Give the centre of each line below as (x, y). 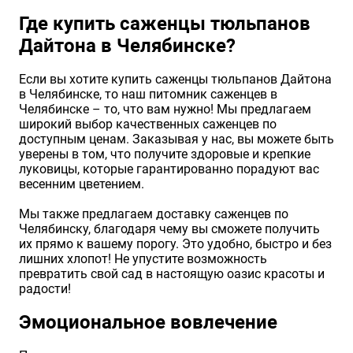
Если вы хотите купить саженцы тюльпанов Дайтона (175, 80)
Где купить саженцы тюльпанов (165, 24)
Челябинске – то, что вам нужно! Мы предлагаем (165, 110)
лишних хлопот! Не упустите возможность (143, 259)
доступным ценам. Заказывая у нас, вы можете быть (176, 139)
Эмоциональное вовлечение (148, 323)
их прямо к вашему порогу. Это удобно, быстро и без (175, 244)
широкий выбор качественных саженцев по (148, 124)
